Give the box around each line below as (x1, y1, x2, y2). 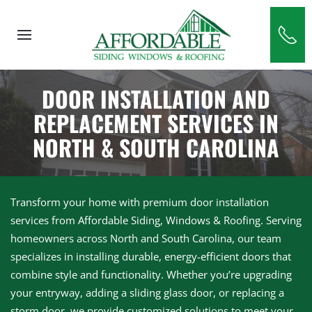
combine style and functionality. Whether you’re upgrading (10, 267, 292, 281)
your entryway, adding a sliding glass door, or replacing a (10, 286, 284, 299)
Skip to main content (24, 25, 133, 40)
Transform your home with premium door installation (10, 195, 269, 209)
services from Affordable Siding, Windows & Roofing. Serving (10, 213, 302, 227)
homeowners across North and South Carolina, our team (10, 231, 281, 245)
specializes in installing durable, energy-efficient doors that (10, 249, 291, 263)
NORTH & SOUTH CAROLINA (33, 131, 279, 164)
